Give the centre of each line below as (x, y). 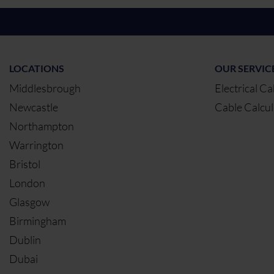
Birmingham (38, 221)
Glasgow (29, 202)
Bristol (25, 164)
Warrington (36, 145)
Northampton (42, 126)
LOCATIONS (37, 68)
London (27, 183)
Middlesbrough (45, 88)
